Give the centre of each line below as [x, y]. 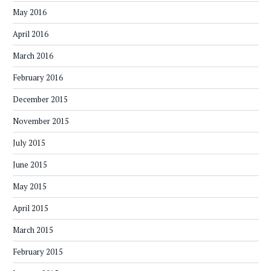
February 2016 [38, 78]
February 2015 [38, 252]
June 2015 [30, 165]
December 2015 [40, 100]
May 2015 [30, 187]
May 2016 [30, 12]
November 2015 [41, 121]
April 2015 [31, 208]
